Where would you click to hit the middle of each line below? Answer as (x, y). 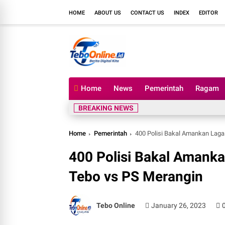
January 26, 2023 (179, 205)
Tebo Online (116, 205)
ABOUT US (108, 13)
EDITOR (208, 13)
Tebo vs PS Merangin (136, 177)
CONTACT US (147, 13)
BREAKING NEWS (106, 108)
